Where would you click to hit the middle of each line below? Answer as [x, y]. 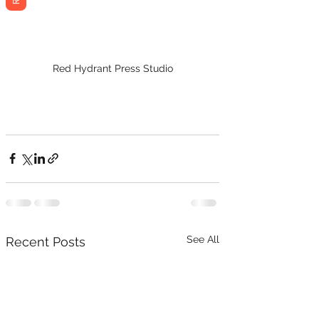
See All [203, 239]
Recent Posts [46, 241]
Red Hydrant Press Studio [113, 68]
